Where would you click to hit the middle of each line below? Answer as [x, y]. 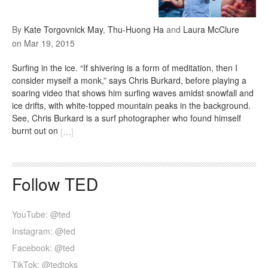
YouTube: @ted [41, 214]
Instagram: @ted [44, 231]
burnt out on [36, 131]
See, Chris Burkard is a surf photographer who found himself [127, 118]
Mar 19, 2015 [49, 43]
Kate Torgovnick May [63, 30]
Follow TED [55, 183]
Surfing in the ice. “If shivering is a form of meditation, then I [125, 68]
